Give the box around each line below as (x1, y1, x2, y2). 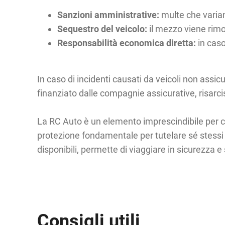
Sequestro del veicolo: (57, 24, 147, 34)
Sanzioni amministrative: (57, 10, 159, 20)
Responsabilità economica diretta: (57, 38, 196, 48)
